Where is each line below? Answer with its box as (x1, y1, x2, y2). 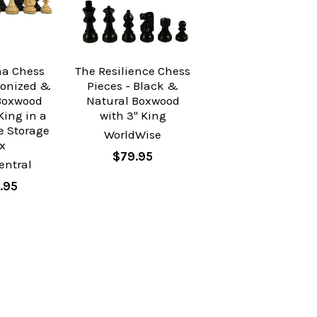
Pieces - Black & (87, 79, 179, 93)
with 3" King (99, 108, 166, 123)
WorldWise (104, 127, 162, 142)
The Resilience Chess (75, 64, 191, 79)
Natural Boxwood (86, 93, 180, 108)
